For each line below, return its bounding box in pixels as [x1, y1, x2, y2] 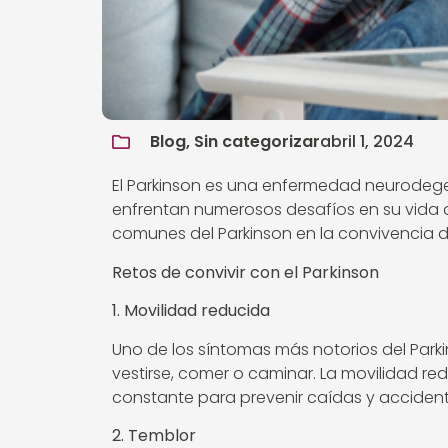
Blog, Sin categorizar [150, 130, 320, 154]
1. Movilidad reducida [112, 299, 270, 323]
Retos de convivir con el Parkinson [112, 260, 379, 284]
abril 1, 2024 [320, 130, 414, 154]
